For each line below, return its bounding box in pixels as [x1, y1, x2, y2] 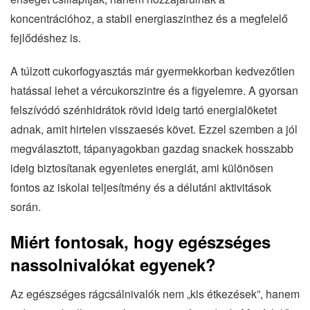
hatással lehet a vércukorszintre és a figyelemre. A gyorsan [10, 82, 298, 98]
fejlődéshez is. [10, 29, 81, 46]
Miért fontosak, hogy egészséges [10, 229, 271, 253]
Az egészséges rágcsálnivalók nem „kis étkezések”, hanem [10, 285, 300, 302]
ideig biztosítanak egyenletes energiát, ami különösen [10, 159, 273, 176]
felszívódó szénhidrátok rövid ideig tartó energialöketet [10, 101, 277, 118]
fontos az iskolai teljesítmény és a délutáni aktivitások [10, 179, 271, 195]
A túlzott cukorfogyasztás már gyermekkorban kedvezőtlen [10, 62, 295, 79]
